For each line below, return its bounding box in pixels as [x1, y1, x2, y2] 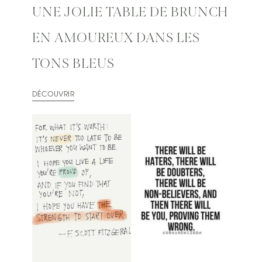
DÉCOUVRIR [32, 91, 75, 99]
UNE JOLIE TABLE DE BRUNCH [32, 6, 228, 20]
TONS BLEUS [32, 58, 115, 71]
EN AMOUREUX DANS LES [32, 32, 200, 46]
